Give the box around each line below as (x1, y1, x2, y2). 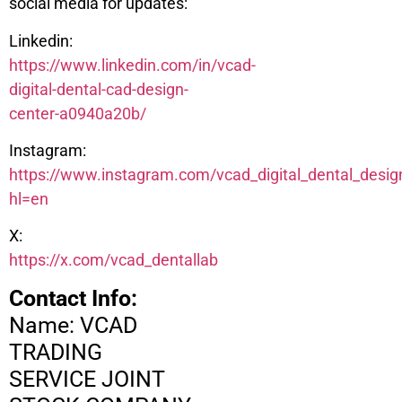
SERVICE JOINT (9, 365, 165, 392)
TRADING (9, 338, 102, 365)
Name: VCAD (9, 311, 137, 338)
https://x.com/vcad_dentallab (9, 250, 218, 270)
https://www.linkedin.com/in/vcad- (9, 55, 256, 74)
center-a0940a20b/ (9, 103, 146, 123)
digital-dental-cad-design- (9, 79, 188, 99)
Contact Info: (9, 284, 137, 311)
